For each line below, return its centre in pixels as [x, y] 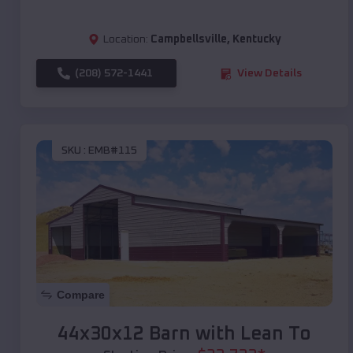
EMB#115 [113, 150]
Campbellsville [188, 40]
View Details [269, 74]
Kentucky [256, 40]
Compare [81, 295]
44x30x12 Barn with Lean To [184, 334]
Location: [125, 40]
